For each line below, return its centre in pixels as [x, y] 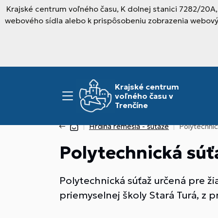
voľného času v [144, 96]
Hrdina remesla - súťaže [129, 126]
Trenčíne [131, 105]
